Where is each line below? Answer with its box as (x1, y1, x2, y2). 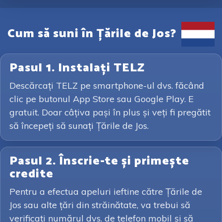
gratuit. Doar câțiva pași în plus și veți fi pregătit (9, 107, 211, 118)
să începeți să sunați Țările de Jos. (9, 120, 149, 131)
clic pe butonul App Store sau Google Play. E (9, 93, 194, 105)
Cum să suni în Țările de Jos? (7, 24, 177, 44)
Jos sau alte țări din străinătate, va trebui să (9, 199, 190, 211)
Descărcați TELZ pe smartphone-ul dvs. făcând (9, 80, 204, 91)
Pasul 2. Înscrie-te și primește (9, 152, 189, 171)
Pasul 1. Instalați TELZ (9, 58, 145, 78)
